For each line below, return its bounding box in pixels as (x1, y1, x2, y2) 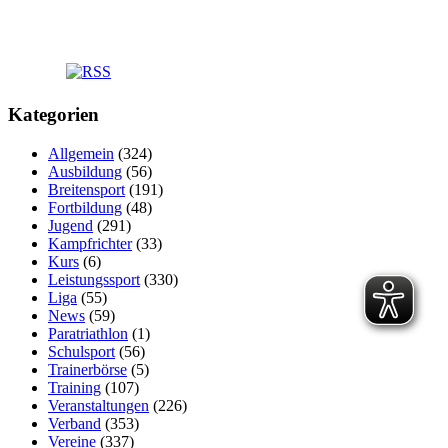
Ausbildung (48, 162, 122, 180)
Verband (48, 414, 101, 432)
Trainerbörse (48, 360, 127, 378)
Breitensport (48, 180, 125, 198)
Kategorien (8, 103, 99, 125)
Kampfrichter (48, 234, 132, 252)
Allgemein (48, 144, 114, 162)
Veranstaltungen (48, 396, 149, 414)
